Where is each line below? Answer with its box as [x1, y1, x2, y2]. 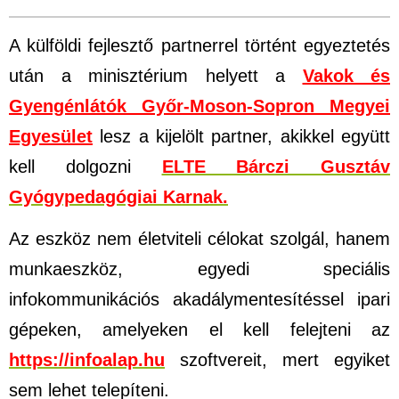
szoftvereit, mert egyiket [165, 350, 390, 370]
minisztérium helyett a [88, 65, 303, 85]
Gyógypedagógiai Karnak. [9, 186, 228, 207]
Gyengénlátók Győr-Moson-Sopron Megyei [9, 95, 390, 116]
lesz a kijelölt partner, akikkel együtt [93, 126, 390, 146]
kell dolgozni [9, 156, 162, 176]
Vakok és [302, 65, 390, 85]
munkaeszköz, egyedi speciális [9, 259, 390, 280]
